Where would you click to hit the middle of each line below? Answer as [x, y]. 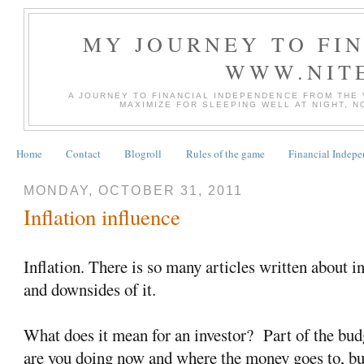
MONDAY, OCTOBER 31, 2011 [133, 191]
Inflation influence [102, 217]
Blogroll [143, 154]
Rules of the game [225, 154]
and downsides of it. [93, 289]
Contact [83, 154]
